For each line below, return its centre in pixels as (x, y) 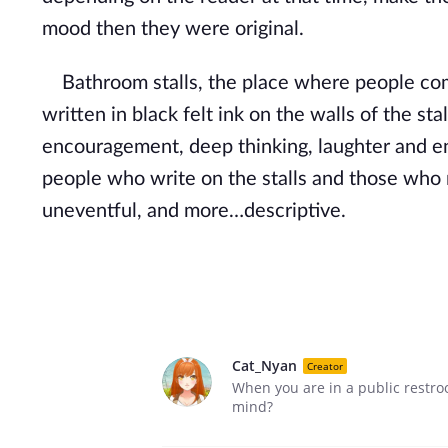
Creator (325, 365)
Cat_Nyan (264, 365)
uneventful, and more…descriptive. (194, 211)
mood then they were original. (173, 29)
